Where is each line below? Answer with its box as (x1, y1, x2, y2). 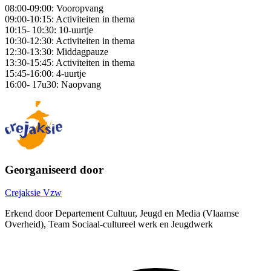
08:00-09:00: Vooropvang (5, 2, 106, 13)
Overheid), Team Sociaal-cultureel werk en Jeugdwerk (5, 219, 213, 230)
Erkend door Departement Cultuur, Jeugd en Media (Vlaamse (5, 208, 239, 219)
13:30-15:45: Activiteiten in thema (5, 57, 135, 68)
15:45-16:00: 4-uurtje (5, 68, 86, 79)
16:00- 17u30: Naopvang (5, 79, 103, 90)
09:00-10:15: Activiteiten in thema (5, 13, 135, 24)
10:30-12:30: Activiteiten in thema (5, 35, 137, 46)
